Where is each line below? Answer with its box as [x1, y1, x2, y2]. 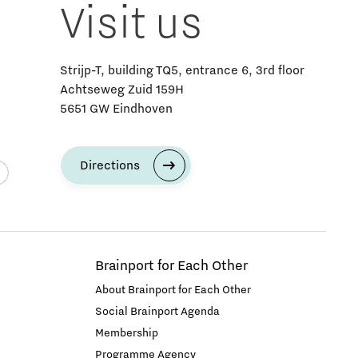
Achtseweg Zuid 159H [60, 82, 185, 97]
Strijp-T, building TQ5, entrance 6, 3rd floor [60, 63, 305, 78]
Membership [95, 327, 158, 340]
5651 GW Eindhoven [60, 101, 173, 117]
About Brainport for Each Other [95, 284, 251, 297]
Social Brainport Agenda [95, 305, 220, 319]
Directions [80, 158, 141, 173]
